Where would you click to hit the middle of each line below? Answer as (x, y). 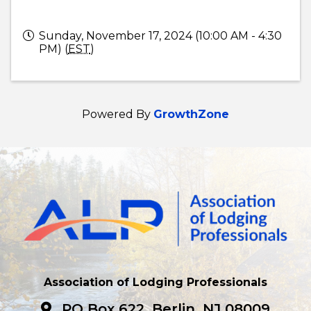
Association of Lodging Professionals (155, 282)
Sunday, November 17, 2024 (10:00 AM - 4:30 (160, 35)
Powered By (118, 114)
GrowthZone (191, 114)
